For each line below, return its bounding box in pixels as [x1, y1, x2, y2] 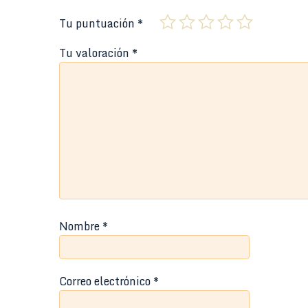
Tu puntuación [59, 14, 137, 32]
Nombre [59, 217, 102, 235]
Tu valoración [59, 43, 132, 62]
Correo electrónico [59, 272, 153, 290]
